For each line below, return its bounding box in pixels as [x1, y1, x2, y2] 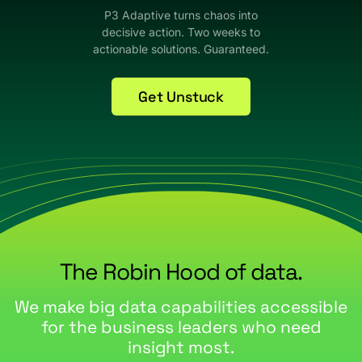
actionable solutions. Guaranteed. [93, 42, 269, 56]
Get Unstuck [137, 87, 225, 106]
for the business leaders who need [40, 316, 322, 339]
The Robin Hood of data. [60, 257, 302, 286]
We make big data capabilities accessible [15, 296, 347, 318]
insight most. [128, 336, 234, 359]
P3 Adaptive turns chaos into [104, 8, 258, 22]
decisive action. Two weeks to [102, 25, 260, 39]
